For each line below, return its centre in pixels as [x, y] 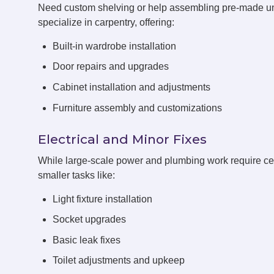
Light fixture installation [102, 199]
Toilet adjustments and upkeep [119, 261]
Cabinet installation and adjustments [131, 87]
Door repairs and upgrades [111, 67]
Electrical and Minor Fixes [122, 139]
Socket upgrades [89, 220]
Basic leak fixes [87, 240]
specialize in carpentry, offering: [106, 22]
